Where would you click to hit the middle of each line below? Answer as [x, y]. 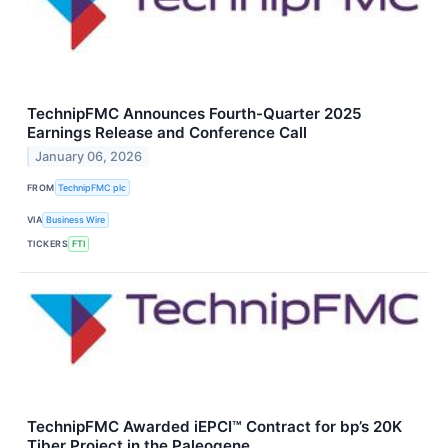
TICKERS [48, 244]
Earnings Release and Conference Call [167, 132]
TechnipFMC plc [92, 188]
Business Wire [76, 220]
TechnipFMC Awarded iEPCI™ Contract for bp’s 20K [214, 427]
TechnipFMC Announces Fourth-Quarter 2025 [194, 113]
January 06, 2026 [89, 157]
